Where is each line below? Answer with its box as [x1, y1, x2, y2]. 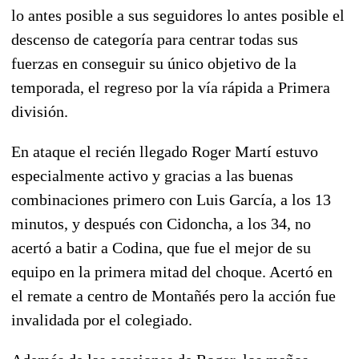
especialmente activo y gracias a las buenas [11, 166, 293, 184]
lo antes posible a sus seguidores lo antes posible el [11, 6, 345, 24]
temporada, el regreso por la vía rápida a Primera [11, 78, 330, 96]
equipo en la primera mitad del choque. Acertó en [11, 262, 333, 280]
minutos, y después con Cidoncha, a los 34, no [11, 214, 311, 232]
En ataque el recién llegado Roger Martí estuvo [11, 142, 318, 160]
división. [11, 102, 68, 120]
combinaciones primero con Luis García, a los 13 [11, 190, 331, 208]
